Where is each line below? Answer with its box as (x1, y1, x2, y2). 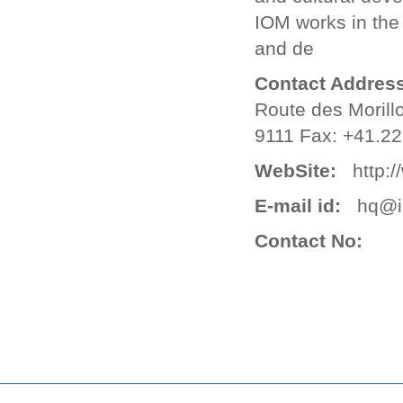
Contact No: (255, 230, 363, 251)
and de (255, 38, 314, 58)
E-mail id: (255, 195, 341, 216)
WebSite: (255, 160, 336, 181)
